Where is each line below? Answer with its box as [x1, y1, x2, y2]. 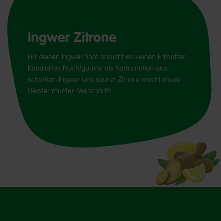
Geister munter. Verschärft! [28, 86, 111, 95]
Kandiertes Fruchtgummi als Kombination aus [28, 63, 167, 73]
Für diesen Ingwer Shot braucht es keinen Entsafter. [28, 52, 187, 61]
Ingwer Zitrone [28, 28, 116, 46]
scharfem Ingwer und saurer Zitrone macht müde [28, 74, 181, 84]
